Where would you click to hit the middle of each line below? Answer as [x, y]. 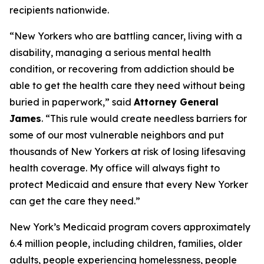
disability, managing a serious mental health [110, 52]
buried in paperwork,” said [72, 102]
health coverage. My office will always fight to [115, 168]
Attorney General [176, 102]
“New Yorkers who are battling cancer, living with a [126, 36]
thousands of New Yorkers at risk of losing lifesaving [128, 151]
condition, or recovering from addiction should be [122, 69]
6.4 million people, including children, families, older [126, 243]
